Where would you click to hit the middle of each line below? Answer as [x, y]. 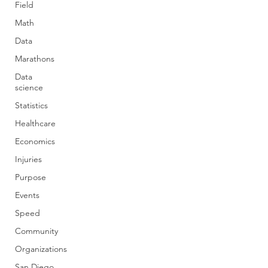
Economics [35, 141]
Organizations [41, 249]
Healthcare [35, 123]
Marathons [35, 59]
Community [36, 231]
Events [27, 195]
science [29, 87]
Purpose [31, 177]
